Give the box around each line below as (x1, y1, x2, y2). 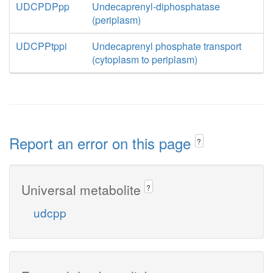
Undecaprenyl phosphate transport (91, 39, 241, 53)
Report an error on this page (9, 132, 195, 154)
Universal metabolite (21, 180, 144, 199)
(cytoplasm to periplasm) (91, 52, 197, 66)
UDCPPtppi (16, 39, 67, 53)
